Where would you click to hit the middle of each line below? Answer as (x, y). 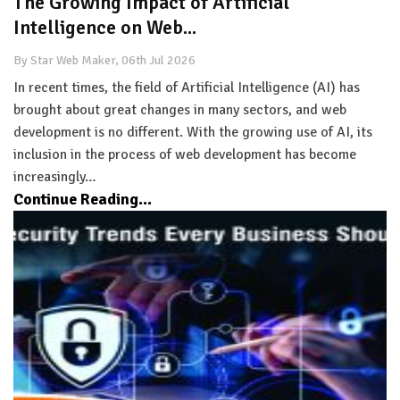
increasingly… (55, 176)
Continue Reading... (83, 199)
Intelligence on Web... (105, 27)
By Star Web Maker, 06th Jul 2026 (104, 60)
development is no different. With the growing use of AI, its (193, 132)
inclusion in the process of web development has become (185, 154)
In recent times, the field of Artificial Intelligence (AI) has (187, 87)
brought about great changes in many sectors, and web (180, 109)
